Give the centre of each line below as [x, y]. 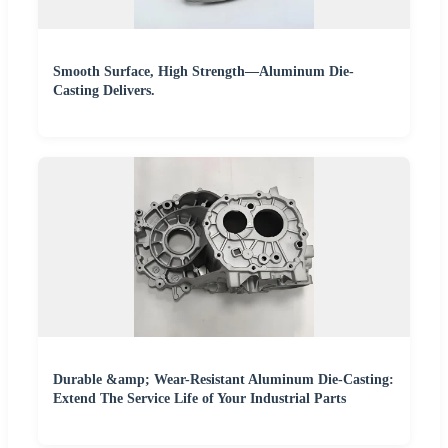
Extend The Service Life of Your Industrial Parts [199, 399]
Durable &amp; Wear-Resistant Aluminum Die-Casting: [223, 380]
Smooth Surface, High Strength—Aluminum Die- [203, 72]
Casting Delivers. [104, 91]
